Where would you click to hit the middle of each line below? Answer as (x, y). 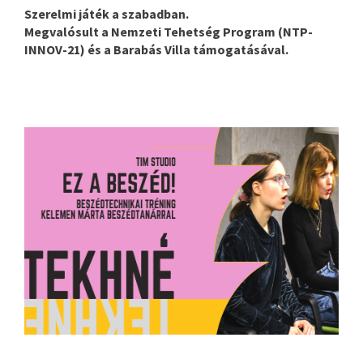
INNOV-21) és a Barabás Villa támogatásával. (156, 49)
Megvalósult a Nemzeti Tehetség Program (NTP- (169, 31)
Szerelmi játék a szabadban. (108, 13)
